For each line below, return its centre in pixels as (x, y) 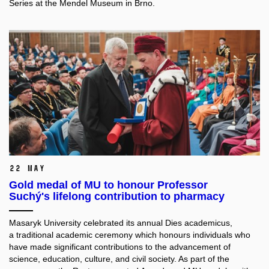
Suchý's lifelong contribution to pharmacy (117, 196)
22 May (27, 168)
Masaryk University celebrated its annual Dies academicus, (121, 223)
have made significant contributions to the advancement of (120, 247)
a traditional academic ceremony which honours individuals (121, 235)
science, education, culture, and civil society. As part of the (119, 259)
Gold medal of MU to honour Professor (108, 185)
